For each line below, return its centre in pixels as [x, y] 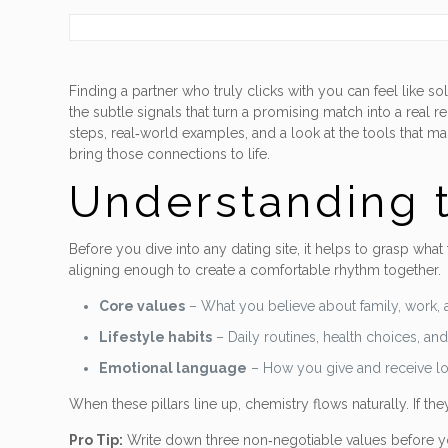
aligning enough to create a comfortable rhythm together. [255, 270]
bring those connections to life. [170, 154]
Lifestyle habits [156, 337]
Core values [142, 306]
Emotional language [173, 368]
